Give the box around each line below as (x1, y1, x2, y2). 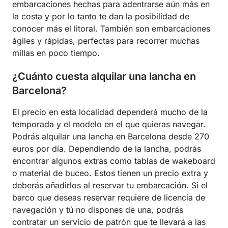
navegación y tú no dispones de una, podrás (12, 205, 183, 215)
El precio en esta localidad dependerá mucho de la (12, 107, 208, 118)
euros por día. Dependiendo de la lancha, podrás (12, 144, 201, 154)
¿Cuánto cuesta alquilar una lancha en (12, 70, 196, 83)
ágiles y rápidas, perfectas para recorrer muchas (12, 36, 199, 46)
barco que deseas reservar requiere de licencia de (12, 192, 205, 203)
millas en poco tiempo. (12, 48, 100, 59)
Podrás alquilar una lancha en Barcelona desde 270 (12, 131, 209, 142)
